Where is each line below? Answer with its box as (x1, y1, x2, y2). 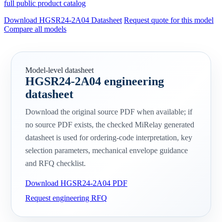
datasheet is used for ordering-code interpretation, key (25, 133, 192, 142)
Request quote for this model (124, 16, 214, 25)
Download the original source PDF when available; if (25, 108, 192, 116)
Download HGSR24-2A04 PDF (25, 179, 127, 188)
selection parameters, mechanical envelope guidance (25, 146, 188, 155)
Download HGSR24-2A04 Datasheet (4, 16, 122, 25)
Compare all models (4, 25, 66, 34)
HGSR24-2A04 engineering (25, 75, 164, 88)
